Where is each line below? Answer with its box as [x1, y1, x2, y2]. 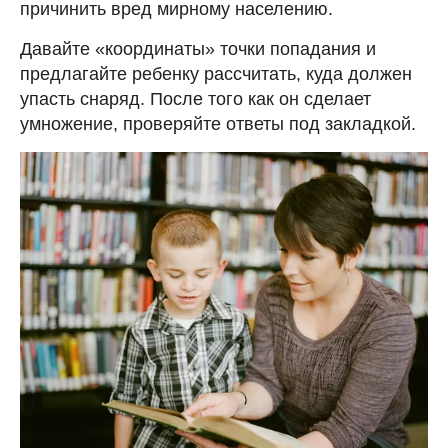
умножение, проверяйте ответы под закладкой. [20, 113, 416, 134]
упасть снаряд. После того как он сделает [20, 88, 371, 109]
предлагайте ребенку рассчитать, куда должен [20, 63, 412, 84]
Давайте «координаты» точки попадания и [20, 38, 376, 59]
